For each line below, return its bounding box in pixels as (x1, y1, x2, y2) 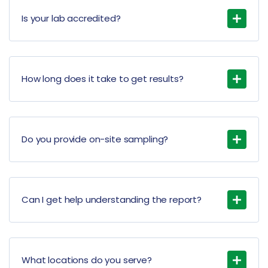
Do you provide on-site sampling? (22, 133, 169, 146)
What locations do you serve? (22, 254, 152, 267)
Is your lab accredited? (22, 12, 121, 25)
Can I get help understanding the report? (22, 193, 202, 206)
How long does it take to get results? (22, 72, 184, 86)
